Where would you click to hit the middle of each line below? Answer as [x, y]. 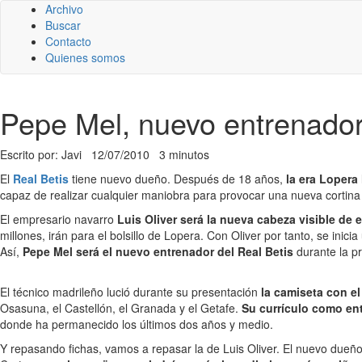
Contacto [68, 41]
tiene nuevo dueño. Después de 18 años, [177, 179]
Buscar [63, 25]
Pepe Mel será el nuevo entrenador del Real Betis [160, 251]
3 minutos [184, 154]
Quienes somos [85, 57]
